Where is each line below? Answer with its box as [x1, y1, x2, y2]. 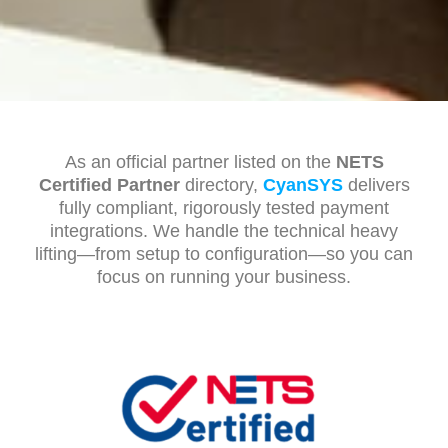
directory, [179, 175, 263, 196]
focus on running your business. [97, 267, 351, 288]
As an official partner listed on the [64, 152, 336, 173]
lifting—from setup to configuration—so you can [35, 244, 413, 265]
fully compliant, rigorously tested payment [59, 198, 389, 219]
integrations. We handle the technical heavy [50, 221, 398, 242]
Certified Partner [38, 175, 180, 196]
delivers [342, 175, 410, 196]
